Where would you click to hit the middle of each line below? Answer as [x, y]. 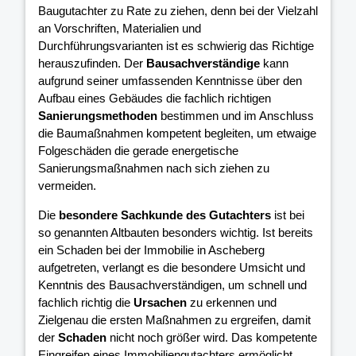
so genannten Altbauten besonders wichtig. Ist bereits [176, 233]
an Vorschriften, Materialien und [120, 29]
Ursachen [160, 303]
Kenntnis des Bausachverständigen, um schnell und [172, 285]
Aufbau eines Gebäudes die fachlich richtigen [155, 99]
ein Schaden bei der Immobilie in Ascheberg [151, 250]
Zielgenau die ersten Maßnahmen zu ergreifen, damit [174, 320]
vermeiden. [67, 186]
